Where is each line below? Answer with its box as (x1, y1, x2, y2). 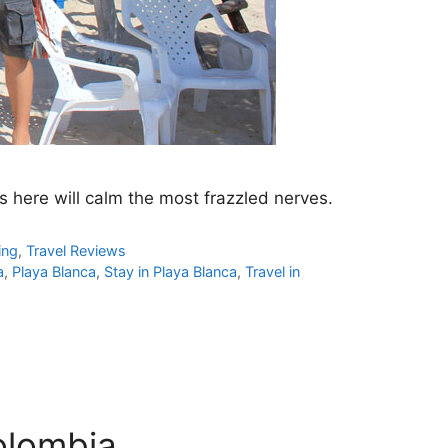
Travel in (245, 263, 301, 281)
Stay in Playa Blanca (104, 263, 238, 281)
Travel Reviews (26, 242, 127, 260)
